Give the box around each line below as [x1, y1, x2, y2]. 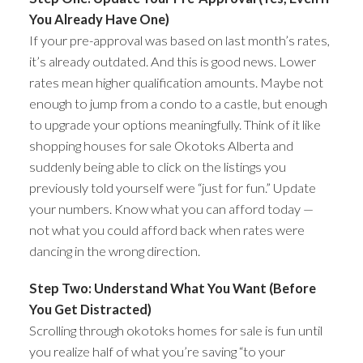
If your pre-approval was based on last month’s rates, [28, 32, 330, 48]
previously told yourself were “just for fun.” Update [28, 179, 316, 195]
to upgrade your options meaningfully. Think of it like [28, 116, 321, 132]
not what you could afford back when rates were [28, 221, 305, 237]
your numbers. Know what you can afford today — [28, 200, 314, 216]
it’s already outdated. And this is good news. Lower [28, 53, 316, 69]
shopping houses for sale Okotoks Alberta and [28, 137, 293, 153]
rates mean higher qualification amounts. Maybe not [28, 74, 323, 90]
